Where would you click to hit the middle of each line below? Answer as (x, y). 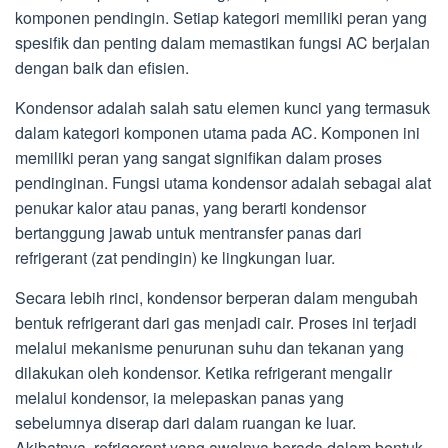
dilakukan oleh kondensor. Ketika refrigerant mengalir (203, 372)
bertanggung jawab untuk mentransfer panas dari (188, 232)
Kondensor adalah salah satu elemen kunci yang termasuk (222, 107)
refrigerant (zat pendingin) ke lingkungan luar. (175, 257)
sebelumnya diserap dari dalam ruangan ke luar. (185, 422)
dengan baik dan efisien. (102, 67)
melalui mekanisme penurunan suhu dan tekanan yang (209, 347)
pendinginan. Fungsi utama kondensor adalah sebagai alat (223, 182)
